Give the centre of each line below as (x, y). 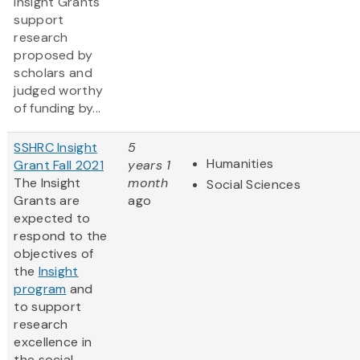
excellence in (53, 342)
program (40, 289)
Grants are (47, 201)
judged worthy (59, 91)
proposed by (53, 55)
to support (48, 307)
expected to (52, 219)
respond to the (61, 236)
